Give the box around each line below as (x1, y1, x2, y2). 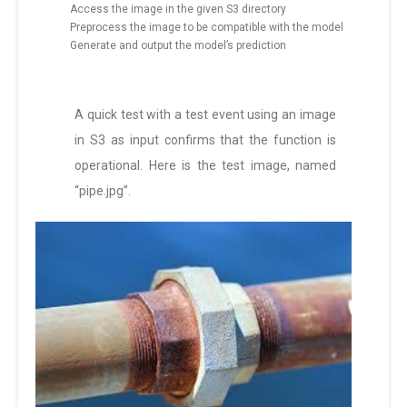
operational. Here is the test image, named (74, 158, 336, 174)
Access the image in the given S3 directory (70, 3, 286, 16)
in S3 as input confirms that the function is (74, 133, 336, 148)
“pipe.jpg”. (74, 184, 131, 199)
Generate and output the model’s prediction (70, 39, 286, 53)
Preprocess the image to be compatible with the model (70, 21, 343, 35)
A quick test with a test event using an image (74, 107, 336, 123)
